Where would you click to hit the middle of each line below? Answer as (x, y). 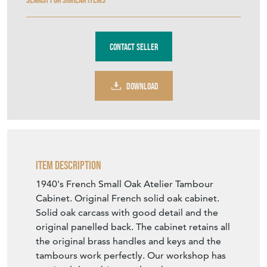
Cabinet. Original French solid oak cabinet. (128, 198)
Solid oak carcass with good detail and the (127, 213)
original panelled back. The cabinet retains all (133, 227)
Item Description (69, 165)
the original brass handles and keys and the (128, 241)
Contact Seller (133, 46)
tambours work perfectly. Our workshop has (131, 256)
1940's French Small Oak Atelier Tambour (125, 184)
